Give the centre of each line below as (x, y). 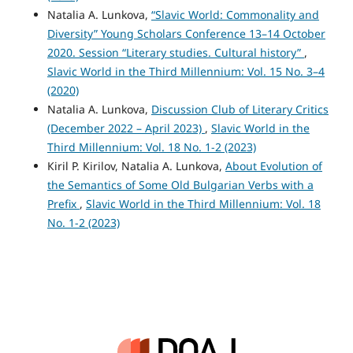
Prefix (63, 203)
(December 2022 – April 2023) (126, 128)
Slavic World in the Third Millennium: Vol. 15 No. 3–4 (186, 71)
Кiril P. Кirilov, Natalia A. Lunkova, (136, 165)
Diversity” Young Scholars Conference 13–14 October (186, 33)
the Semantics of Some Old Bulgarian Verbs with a (180, 184)
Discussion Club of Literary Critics (240, 109)
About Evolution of (273, 165)
